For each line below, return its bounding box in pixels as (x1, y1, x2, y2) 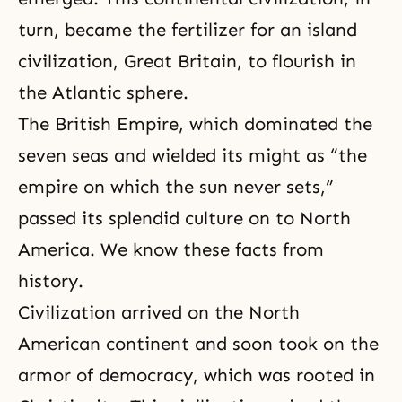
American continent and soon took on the (18, 333, 379, 355)
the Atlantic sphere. (18, 82, 188, 104)
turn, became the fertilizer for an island (18, 19, 357, 41)
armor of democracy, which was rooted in (18, 364, 375, 387)
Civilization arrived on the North (18, 301, 300, 324)
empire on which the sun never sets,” (18, 176, 334, 198)
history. (18, 270, 83, 293)
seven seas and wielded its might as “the (18, 144, 367, 167)
